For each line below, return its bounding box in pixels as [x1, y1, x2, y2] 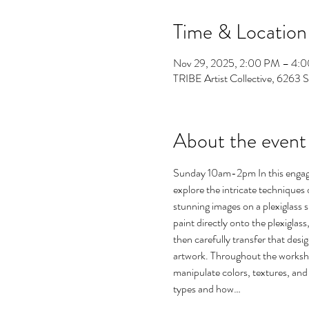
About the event [172, 126, 306, 155]
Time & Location [172, 17, 307, 46]
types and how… [172, 281, 241, 297]
